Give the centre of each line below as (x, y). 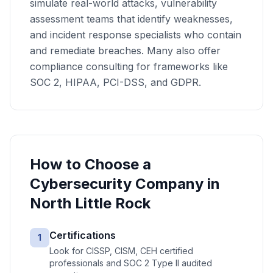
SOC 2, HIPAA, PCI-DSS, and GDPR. (115, 82)
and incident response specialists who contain (136, 35)
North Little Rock (90, 203)
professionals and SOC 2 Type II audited (131, 263)
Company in (176, 184)
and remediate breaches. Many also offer (125, 51)
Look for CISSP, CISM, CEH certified (121, 251)
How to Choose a (90, 164)
